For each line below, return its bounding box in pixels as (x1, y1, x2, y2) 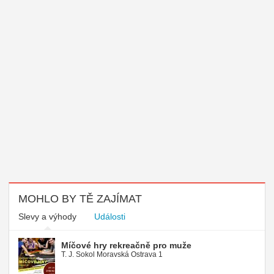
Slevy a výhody (18, 211, 76, 221)
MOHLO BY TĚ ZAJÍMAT (18, 192, 142, 205)
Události (94, 211, 125, 221)
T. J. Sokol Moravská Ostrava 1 (61, 250, 163, 259)
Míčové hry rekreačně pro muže (61, 240, 191, 250)
